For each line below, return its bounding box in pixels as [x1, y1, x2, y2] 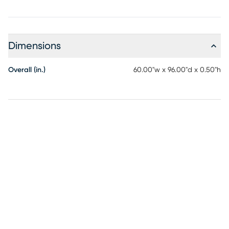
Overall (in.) [8, 66, 45, 74]
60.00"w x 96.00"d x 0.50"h [133, 66, 221, 74]
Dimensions [8, 41, 61, 51]
